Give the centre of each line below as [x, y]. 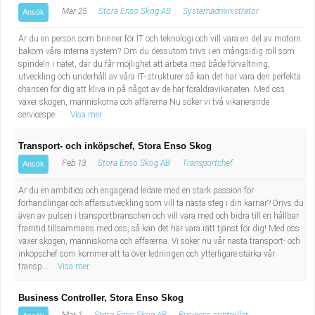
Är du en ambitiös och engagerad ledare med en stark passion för [136, 191]
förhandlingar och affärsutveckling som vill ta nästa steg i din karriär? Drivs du [161, 203]
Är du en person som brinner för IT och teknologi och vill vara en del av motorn [160, 39]
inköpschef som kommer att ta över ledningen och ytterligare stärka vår [147, 254]
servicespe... [41, 115]
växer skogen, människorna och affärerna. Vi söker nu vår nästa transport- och [159, 241]
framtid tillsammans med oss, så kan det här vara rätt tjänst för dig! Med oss [159, 229]
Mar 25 [73, 11]
